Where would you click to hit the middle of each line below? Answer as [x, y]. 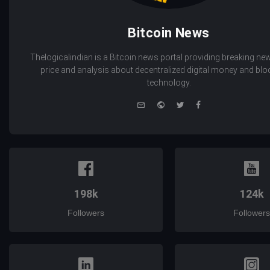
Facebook [220, 104]
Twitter [197, 104]
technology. [169, 83]
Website [180, 104]
